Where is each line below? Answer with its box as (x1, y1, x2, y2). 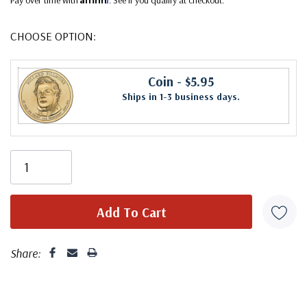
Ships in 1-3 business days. (122, 90, 240, 103)
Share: (10, 245, 40, 260)
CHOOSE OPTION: (10, 28, 96, 43)
